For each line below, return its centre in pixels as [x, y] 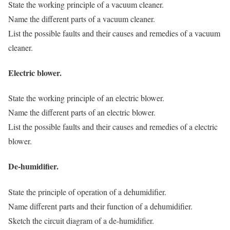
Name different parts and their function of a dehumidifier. [100, 206]
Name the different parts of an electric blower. [82, 112]
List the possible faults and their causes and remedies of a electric [113, 127]
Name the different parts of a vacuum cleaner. [82, 18]
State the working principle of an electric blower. [86, 98]
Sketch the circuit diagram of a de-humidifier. [81, 220]
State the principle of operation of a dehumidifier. [87, 191]
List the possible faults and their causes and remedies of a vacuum [114, 33]
